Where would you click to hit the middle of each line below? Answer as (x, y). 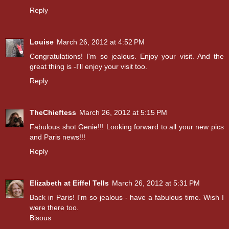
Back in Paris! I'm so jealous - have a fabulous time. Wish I (127, 197)
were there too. (54, 207)
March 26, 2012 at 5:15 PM (123, 112)
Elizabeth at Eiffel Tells (69, 183)
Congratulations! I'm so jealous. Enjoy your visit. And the (127, 56)
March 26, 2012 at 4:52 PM (101, 42)
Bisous (40, 217)
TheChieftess (53, 112)
